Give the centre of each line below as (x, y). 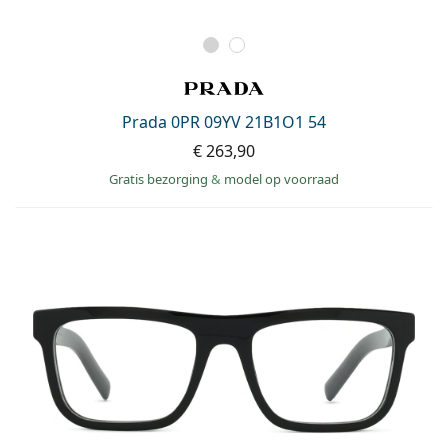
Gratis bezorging (160, 178)
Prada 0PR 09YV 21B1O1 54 (224, 121)
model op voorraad (281, 178)
